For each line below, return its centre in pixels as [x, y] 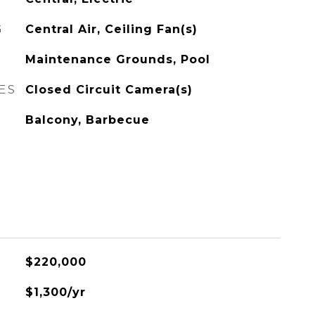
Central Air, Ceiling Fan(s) [111, 29]
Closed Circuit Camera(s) [109, 90]
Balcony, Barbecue [87, 120]
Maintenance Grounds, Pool [117, 59]
